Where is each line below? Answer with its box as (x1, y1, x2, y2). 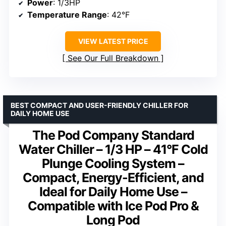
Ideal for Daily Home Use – (39, 184, 187, 200)
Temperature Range (27, 10, 107, 20)
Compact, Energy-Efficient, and (22, 170, 204, 186)
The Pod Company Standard (32, 128, 194, 143)
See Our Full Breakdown (68, 53, 158, 64)
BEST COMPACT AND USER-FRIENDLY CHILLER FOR (11, 101, 188, 110)
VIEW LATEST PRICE (78, 37, 148, 46)
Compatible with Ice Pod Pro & (27, 198, 199, 214)
